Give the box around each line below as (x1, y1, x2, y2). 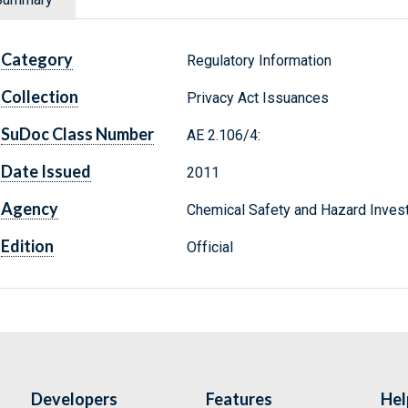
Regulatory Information (186, 52, 331, 70)
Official (186, 239, 233, 257)
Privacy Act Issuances (186, 89, 329, 107)
